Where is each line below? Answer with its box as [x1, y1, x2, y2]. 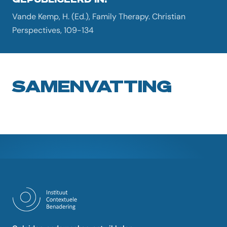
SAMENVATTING [12, 75, 172, 96]
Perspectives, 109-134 [12, 25, 94, 35]
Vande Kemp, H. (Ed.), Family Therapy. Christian [12, 11, 185, 22]
